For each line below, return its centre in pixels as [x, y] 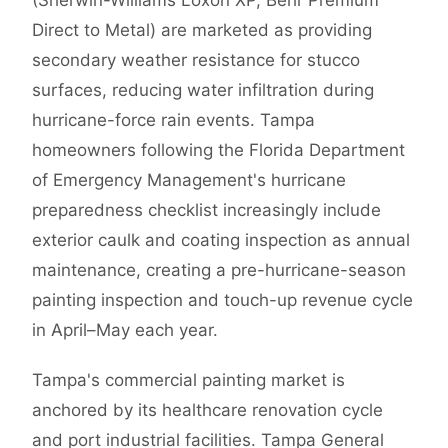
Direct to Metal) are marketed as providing [202, 30]
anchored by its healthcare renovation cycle [207, 410]
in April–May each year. [125, 330]
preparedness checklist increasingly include [206, 210]
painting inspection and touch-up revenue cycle [222, 300]
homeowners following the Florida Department [218, 150]
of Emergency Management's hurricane [189, 180]
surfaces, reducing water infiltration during [203, 90]
